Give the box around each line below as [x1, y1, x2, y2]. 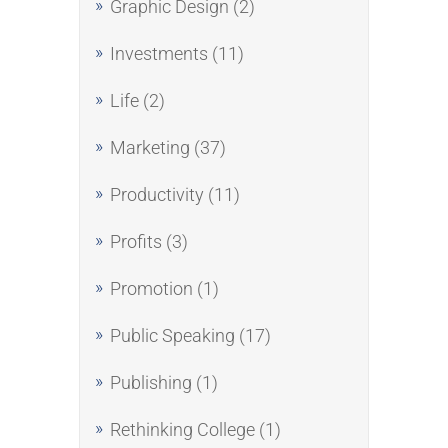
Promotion [110, 278, 193, 299]
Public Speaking [110, 325, 235, 346]
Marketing [110, 137, 190, 158]
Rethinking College [110, 419, 255, 440]
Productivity [110, 184, 204, 205]
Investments [110, 43, 208, 64]
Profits [110, 231, 162, 252]
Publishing [110, 372, 192, 393]
